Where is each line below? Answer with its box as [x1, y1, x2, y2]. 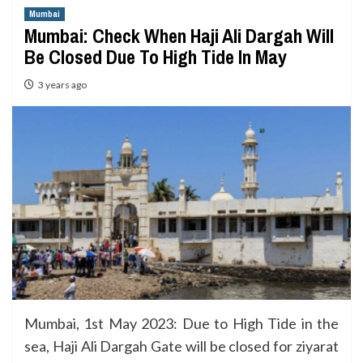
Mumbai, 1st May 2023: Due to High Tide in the [24, 314, 339, 332]
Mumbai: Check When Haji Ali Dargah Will [24, 23, 334, 49]
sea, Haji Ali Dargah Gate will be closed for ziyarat [24, 336, 339, 355]
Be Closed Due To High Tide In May [24, 44, 287, 70]
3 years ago [38, 79, 87, 91]
